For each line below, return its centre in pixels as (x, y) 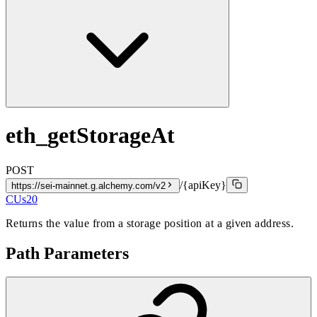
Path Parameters (67, 253)
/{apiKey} (203, 185)
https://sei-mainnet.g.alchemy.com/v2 (88, 185)
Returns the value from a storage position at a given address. (150, 223)
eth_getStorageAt (90, 136)
